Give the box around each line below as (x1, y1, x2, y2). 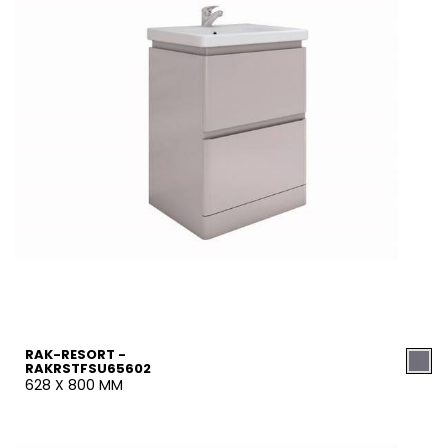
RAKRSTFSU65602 (25, 359, 151, 378)
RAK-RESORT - (25, 345, 126, 364)
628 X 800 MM (25, 375, 123, 395)
